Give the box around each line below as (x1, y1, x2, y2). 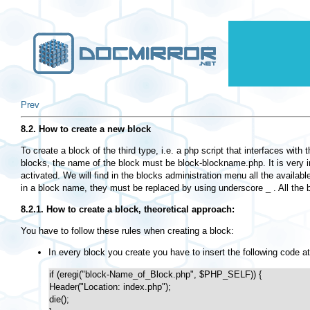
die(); (49, 294, 69, 305)
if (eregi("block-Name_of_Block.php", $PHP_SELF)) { (49, 269, 262, 280)
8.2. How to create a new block (21, 124, 151, 135)
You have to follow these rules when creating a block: (21, 226, 234, 237)
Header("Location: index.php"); (49, 282, 171, 293)
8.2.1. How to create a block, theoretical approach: (21, 204, 235, 215)
